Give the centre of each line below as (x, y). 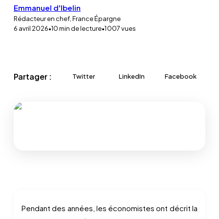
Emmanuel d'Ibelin (47, 8)
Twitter (84, 76)
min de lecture (80, 28)
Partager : (33, 76)
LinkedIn (132, 76)
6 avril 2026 (31, 28)
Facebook (181, 76)
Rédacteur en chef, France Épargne (67, 19)
